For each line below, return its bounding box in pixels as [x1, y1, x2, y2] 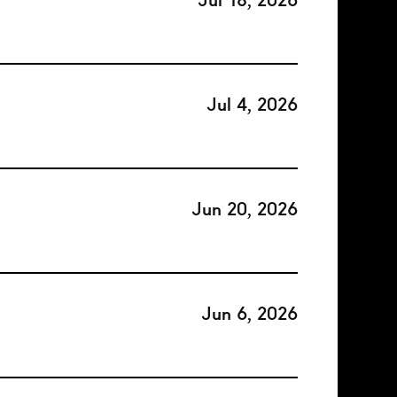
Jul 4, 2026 [206, 93, 298, 116]
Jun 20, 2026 [191, 198, 298, 221]
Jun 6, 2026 [201, 302, 298, 325]
